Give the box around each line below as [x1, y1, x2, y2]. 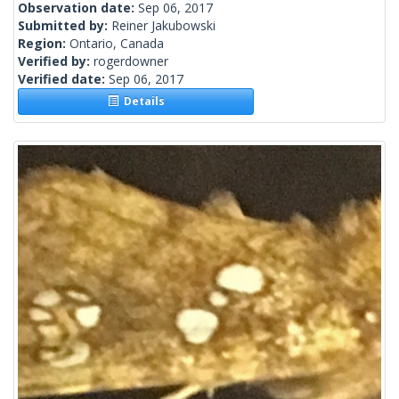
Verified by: [18, 53, 94, 70]
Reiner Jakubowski [111, 17, 216, 35]
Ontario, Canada [69, 35, 164, 53]
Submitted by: [18, 17, 111, 35]
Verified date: [18, 70, 109, 88]
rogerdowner [94, 53, 168, 70]
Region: [18, 35, 69, 53]
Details [118, 94, 165, 110]
